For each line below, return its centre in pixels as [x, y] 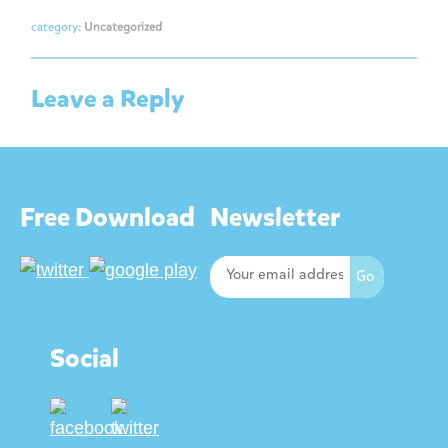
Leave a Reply [107, 99]
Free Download [107, 217]
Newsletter [275, 217]
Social [84, 358]
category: [57, 27]
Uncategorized [123, 27]
